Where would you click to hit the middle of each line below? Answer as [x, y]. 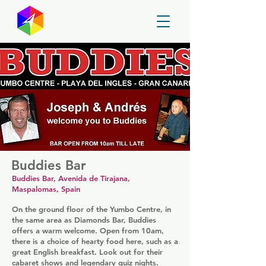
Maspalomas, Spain [46, 189]
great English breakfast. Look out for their [87, 252]
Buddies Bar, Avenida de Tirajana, [71, 178]
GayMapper [92, 23]
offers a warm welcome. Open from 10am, [88, 230]
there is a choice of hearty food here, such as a [95, 241]
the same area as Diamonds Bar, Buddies [84, 220]
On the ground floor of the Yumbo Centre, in [91, 209]
